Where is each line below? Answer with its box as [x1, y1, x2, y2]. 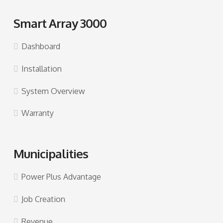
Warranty [21, 108, 54, 118]
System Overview [21, 86, 86, 96]
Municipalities [13, 145, 88, 161]
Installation [21, 63, 62, 74]
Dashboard [21, 41, 61, 51]
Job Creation [21, 194, 66, 204]
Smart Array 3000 [13, 15, 107, 31]
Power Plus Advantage [21, 172, 102, 182]
